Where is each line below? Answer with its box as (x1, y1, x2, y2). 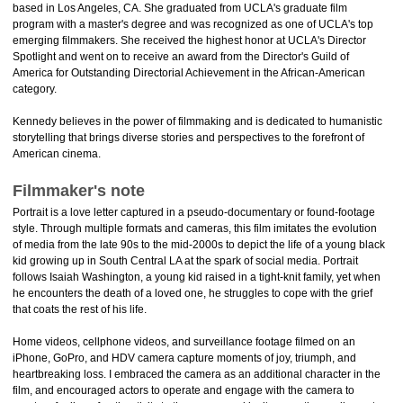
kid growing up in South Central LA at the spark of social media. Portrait (13, 255, 358, 267)
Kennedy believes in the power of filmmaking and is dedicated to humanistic (13, 115, 382, 128)
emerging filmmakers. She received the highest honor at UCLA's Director (13, 34, 366, 47)
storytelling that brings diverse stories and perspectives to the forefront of (13, 131, 364, 144)
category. (13, 83, 57, 95)
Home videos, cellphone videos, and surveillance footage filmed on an (13, 336, 355, 348)
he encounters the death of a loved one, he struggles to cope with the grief (13, 287, 372, 300)
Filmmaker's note (13, 182, 145, 200)
